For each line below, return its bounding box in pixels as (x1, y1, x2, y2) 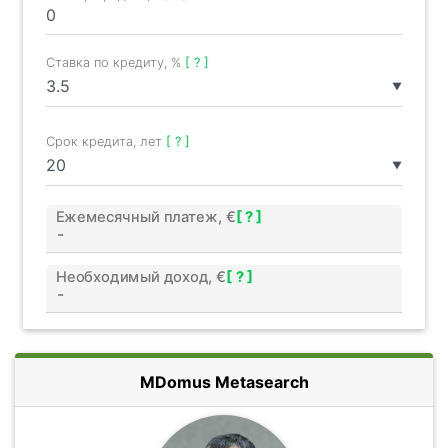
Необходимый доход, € (55, 267, 226, 286)
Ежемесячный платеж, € (55, 207, 236, 226)
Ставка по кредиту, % (46, 54, 185, 70)
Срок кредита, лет (46, 133, 166, 149)
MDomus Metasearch (139, 371, 309, 392)
